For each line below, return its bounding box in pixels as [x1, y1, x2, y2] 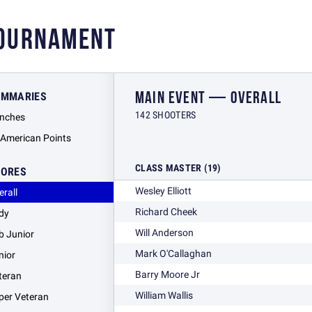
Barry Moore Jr [135, 268, 200, 281]
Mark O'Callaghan [135, 247, 212, 260]
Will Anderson [135, 226, 194, 239]
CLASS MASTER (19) [135, 162, 221, 174]
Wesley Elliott [135, 185, 192, 197]
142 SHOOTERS [135, 109, 196, 121]
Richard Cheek [135, 205, 197, 218]
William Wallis [135, 289, 193, 302]
